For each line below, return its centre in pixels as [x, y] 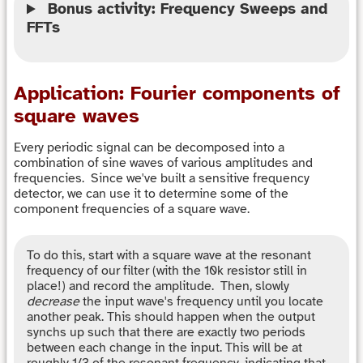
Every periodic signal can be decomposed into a [149, 147]
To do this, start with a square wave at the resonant [169, 256]
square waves [77, 115]
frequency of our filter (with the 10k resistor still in [167, 271]
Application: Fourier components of [177, 93]
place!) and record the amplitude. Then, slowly [158, 286]
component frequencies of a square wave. [133, 209]
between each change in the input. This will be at [164, 348]
